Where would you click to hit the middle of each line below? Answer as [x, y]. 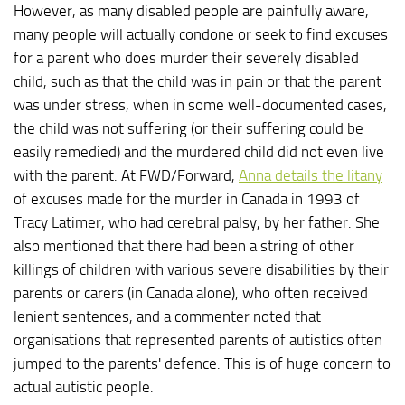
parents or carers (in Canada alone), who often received [191, 293]
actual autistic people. [84, 387]
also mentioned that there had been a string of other [184, 246]
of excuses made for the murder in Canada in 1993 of [187, 199]
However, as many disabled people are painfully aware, [191, 11]
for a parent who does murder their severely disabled [186, 58]
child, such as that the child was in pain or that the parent [198, 82]
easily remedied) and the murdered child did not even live [199, 152]
